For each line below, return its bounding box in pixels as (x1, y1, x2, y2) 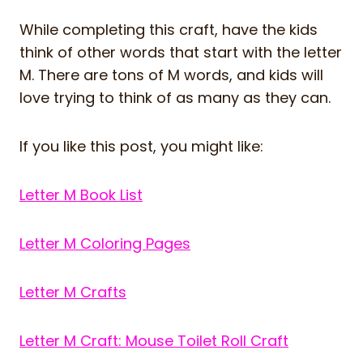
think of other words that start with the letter (19, 42, 342, 63)
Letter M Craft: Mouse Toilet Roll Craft (19, 331, 288, 352)
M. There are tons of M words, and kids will (19, 65, 323, 86)
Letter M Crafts (19, 282, 126, 303)
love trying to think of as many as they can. (19, 88, 331, 109)
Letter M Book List (19, 185, 143, 206)
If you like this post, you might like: (19, 136, 263, 157)
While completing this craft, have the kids (19, 19, 318, 41)
